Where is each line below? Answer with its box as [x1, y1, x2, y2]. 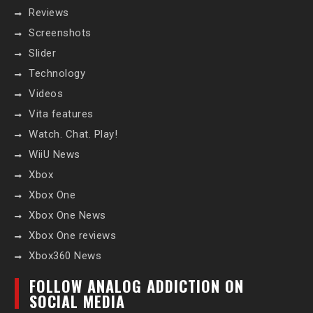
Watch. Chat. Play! [29, 127, 118, 140]
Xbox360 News [29, 249, 102, 262]
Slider [29, 46, 57, 59]
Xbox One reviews [29, 228, 117, 242]
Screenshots [29, 26, 92, 39]
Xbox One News [29, 208, 106, 221]
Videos [29, 87, 64, 100]
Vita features [29, 107, 94, 120]
